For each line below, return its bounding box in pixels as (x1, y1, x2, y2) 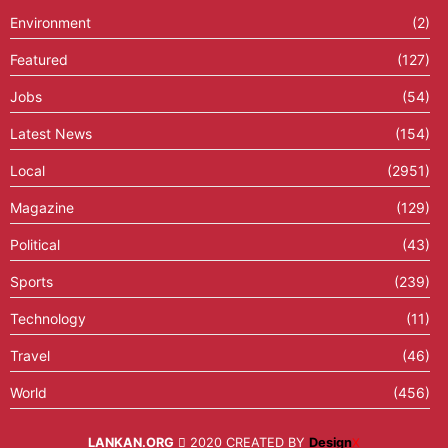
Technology (10, 309, 86, 327)
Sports (10, 272, 53, 290)
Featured (10, 50, 68, 68)
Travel (10, 346, 50, 364)
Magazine (10, 198, 74, 216)
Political (10, 235, 60, 253)
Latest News (10, 124, 92, 142)
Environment (10, 13, 91, 31)
